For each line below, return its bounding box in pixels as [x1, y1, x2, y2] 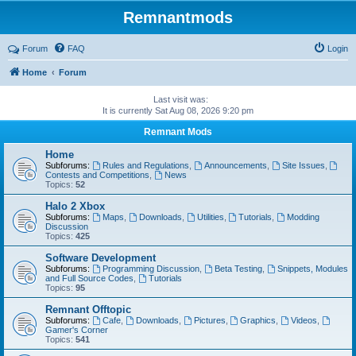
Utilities [196, 212, 224, 222]
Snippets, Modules [277, 264, 348, 273]
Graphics [240, 315, 277, 325]
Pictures [193, 315, 226, 325]
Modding [287, 212, 320, 222]
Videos [291, 315, 318, 325]
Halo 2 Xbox [45, 200, 105, 212]
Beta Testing [214, 264, 262, 273]
